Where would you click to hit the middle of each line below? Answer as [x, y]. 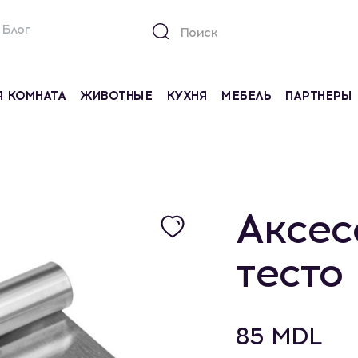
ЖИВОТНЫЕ [116, 96]
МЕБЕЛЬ [247, 96]
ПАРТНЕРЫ [319, 96]
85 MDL [278, 336]
